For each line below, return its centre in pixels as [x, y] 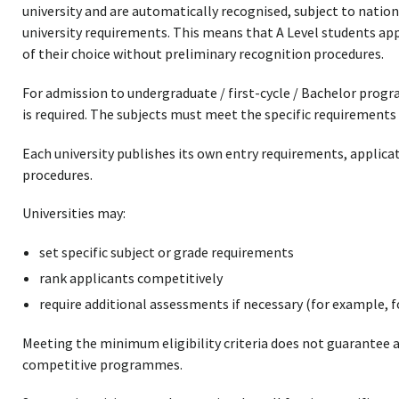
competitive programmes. [102, 364]
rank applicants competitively [131, 278]
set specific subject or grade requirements [167, 252]
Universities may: [73, 213]
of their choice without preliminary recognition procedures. [203, 54]
